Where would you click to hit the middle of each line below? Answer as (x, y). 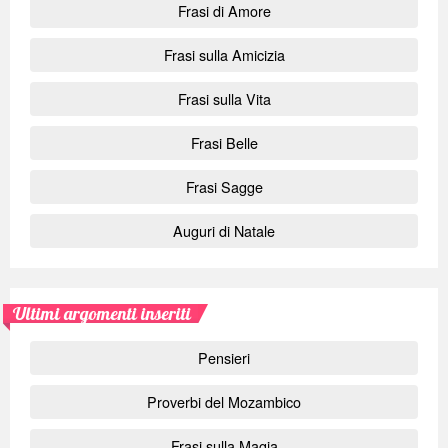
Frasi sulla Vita (224, 99)
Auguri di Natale (224, 231)
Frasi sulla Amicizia (224, 55)
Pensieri (224, 358)
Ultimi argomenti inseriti (102, 314)
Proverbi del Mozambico (224, 402)
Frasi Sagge (224, 187)
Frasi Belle (224, 143)
